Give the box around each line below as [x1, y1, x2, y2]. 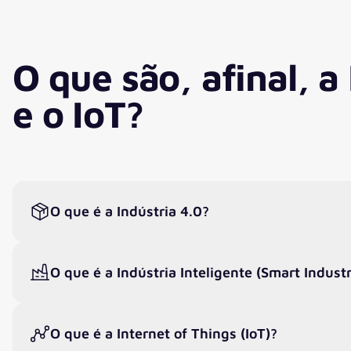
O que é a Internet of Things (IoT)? [50, 324, 277, 342]
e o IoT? [13, 91, 143, 136]
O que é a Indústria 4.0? [50, 202, 209, 219]
